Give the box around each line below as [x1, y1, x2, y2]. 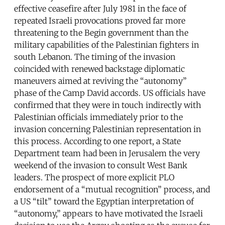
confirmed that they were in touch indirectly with [14, 100, 201, 110]
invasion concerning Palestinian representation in [14, 124, 201, 135]
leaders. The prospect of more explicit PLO [14, 172, 174, 183]
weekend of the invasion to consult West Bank [14, 160, 187, 171]
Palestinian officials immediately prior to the [14, 112, 183, 123]
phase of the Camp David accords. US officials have [14, 88, 205, 98]
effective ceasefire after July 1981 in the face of [14, 4, 186, 14]
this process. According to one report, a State [14, 136, 181, 147]
